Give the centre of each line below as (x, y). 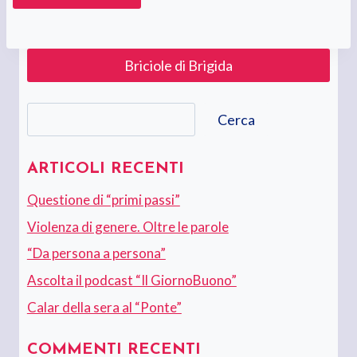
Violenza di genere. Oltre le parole (127, 226)
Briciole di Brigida (178, 65)
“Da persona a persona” (96, 253)
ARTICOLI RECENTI (105, 169)
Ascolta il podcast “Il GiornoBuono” (131, 280)
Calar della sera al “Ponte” (104, 307)
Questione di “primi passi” (103, 199)
